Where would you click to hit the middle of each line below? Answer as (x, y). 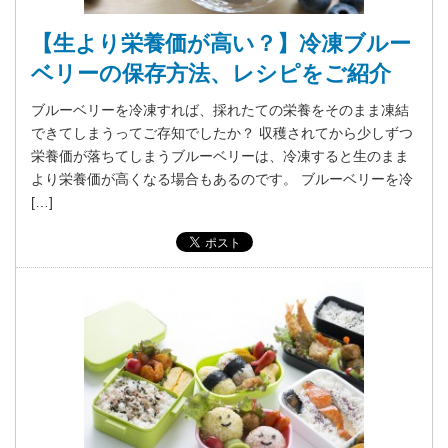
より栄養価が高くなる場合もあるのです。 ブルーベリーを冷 (222, 179)
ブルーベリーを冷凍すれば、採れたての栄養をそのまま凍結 (220, 110)
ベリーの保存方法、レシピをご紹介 (211, 74)
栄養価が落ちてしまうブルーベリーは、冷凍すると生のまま (220, 156)
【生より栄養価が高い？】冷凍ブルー (221, 44)
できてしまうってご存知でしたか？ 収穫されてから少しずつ (222, 133)
